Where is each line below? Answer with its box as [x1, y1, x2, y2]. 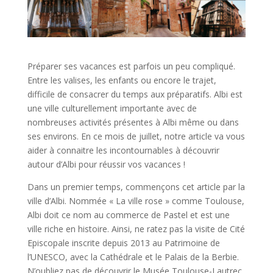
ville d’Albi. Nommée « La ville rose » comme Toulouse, [27, 194, 244, 207]
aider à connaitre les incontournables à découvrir [27, 144, 219, 156]
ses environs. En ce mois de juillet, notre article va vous [27, 130, 245, 142]
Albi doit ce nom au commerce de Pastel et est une [27, 208, 230, 221]
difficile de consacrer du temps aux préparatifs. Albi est [27, 88, 243, 100]
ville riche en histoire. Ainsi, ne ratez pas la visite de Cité [27, 222, 245, 235]
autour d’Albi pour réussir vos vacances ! [27, 158, 185, 170]
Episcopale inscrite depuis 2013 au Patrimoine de [27, 236, 220, 249]
